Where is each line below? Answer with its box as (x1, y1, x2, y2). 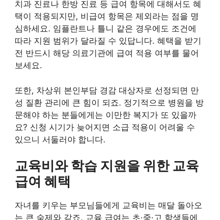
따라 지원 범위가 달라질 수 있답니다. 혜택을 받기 (15, 36, 201, 46)
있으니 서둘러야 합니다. (15, 134, 106, 144)
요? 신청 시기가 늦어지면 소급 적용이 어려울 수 (15, 122, 195, 132)
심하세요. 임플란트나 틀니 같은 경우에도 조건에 (15, 24, 196, 34)
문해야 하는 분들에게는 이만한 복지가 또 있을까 (15, 110, 196, 120)
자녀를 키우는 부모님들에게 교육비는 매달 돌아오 (15, 200, 202, 211)
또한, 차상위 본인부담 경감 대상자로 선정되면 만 (15, 85, 199, 95)
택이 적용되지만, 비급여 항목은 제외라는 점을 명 (15, 11, 199, 22)
